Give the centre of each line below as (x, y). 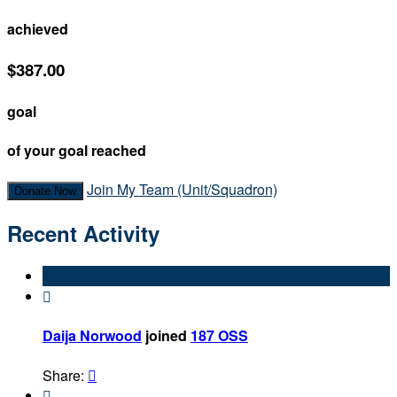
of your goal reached (77, 151)
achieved (38, 29)
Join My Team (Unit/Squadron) (182, 190)
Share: (65, 375)
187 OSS (219, 336)
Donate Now (45, 191)
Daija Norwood (92, 336)
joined (166, 336)
